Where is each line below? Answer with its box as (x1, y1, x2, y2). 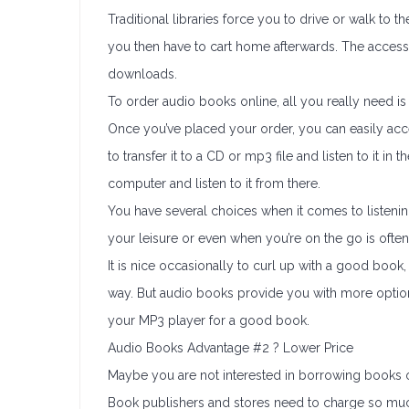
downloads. (108, 67, 177, 81)
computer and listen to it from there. (108, 176, 320, 191)
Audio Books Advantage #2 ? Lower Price (108, 341, 353, 355)
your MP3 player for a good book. (108, 313, 309, 328)
